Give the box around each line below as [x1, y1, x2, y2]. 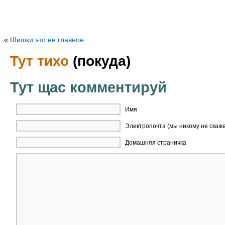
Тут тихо [10, 53, 69, 69]
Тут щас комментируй [10, 79, 167, 95]
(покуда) [69, 53, 131, 69]
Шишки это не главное [10, 36, 84, 44]
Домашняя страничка [125, 139, 186, 146]
